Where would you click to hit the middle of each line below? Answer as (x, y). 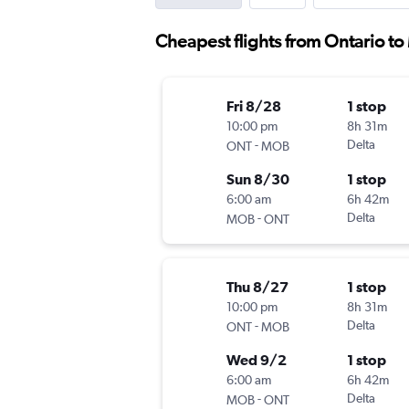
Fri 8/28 (254, 106)
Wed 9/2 (257, 360)
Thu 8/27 (257, 287)
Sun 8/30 (258, 179)
